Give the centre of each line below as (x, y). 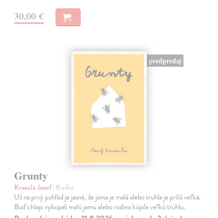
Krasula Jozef (34, 187)
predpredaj (165, 61)
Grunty (31, 175)
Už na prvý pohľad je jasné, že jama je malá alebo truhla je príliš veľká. (108, 197)
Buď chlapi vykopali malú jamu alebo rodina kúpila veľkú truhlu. (100, 207)
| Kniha (64, 187)
